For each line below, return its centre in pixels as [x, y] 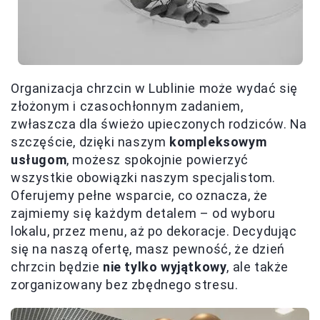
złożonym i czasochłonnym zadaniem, [127, 106]
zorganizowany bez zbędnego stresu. [125, 285]
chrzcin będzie [57, 267]
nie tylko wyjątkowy [165, 267]
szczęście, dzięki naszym [90, 142]
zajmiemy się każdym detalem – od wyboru [143, 214]
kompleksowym [218, 142]
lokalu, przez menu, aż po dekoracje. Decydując [154, 231]
